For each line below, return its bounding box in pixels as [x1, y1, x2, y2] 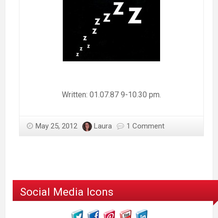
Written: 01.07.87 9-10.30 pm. [61, 90, 161, 100]
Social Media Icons [20, 185, 113, 199]
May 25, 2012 [36, 122, 77, 131]
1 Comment [127, 122, 164, 131]
